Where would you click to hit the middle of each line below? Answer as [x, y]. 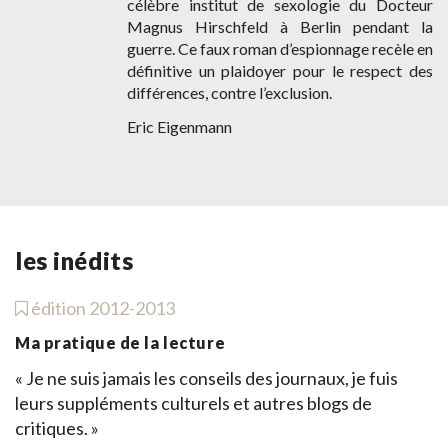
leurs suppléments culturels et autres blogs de [193, 402]
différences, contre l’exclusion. [229, 92]
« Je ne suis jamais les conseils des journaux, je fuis [206, 377]
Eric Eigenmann [179, 126]
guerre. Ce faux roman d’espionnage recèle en [280, 48]
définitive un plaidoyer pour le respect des [280, 70]
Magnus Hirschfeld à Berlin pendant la [280, 26]
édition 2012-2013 [101, 307]
